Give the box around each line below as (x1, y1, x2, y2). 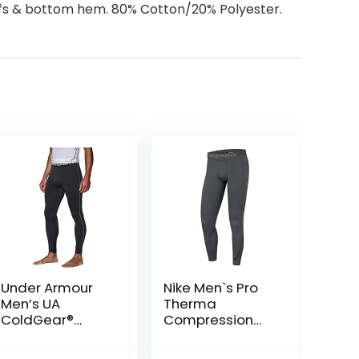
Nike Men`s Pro (163, 278, 258, 298)
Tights (163, 326, 205, 346)
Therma (163, 294, 216, 314)
